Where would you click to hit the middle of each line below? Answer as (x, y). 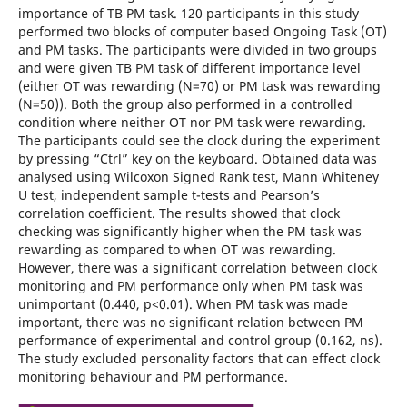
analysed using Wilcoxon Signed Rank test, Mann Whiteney (198, 176)
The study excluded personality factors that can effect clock (199, 358)
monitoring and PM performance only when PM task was (190, 285)
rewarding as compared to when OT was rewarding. (177, 249)
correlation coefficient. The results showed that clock (179, 213)
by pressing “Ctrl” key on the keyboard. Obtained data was (197, 158)
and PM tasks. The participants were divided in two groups (197, 49)
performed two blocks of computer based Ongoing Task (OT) (202, 31)
